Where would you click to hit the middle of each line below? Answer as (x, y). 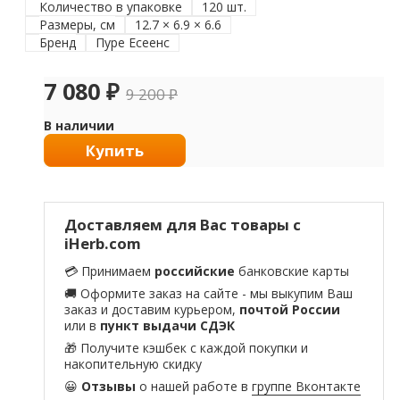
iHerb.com (103, 243)
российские (195, 271)
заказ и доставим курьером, (152, 310)
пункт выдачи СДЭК (168, 326)
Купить (115, 150)
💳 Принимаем (110, 271)
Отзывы (109, 387)
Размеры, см (78, 24)
